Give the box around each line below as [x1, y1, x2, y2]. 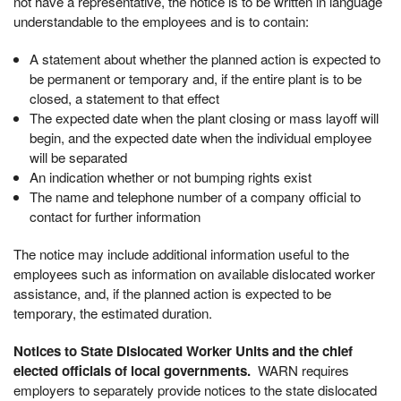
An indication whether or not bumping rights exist [29, 167, 311, 187]
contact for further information [29, 207, 200, 226]
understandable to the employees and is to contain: [13, 12, 309, 31]
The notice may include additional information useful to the [13, 244, 349, 264]
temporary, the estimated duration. [13, 303, 212, 323]
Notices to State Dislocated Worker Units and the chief [13, 341, 353, 362]
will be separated [29, 148, 127, 167]
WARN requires [251, 361, 349, 380]
